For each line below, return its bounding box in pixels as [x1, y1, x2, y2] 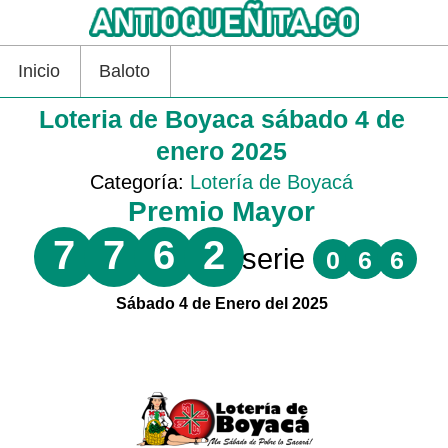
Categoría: [90, 170, 191, 193]
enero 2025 [156, 136, 288, 165]
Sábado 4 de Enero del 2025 [115, 294, 328, 312]
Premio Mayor [128, 195, 316, 227]
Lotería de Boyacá [190, 170, 354, 193]
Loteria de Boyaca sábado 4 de [38, 104, 405, 133]
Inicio [18, 60, 60, 81]
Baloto [99, 60, 150, 81]
